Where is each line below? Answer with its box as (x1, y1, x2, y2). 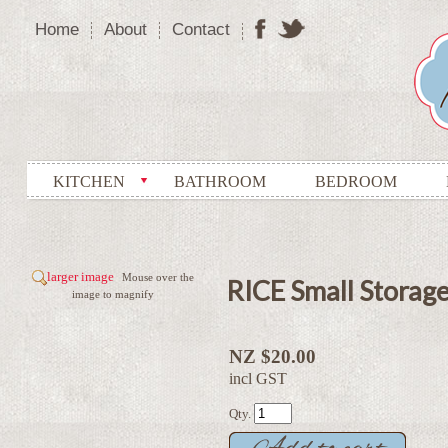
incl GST (229, 370, 287, 387)
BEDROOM (315, 173, 397, 190)
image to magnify (72, 288, 154, 301)
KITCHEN (53, 173, 125, 190)
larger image (47, 269, 115, 284)
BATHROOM (174, 173, 266, 190)
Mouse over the (122, 271, 195, 283)
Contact (172, 20, 230, 39)
